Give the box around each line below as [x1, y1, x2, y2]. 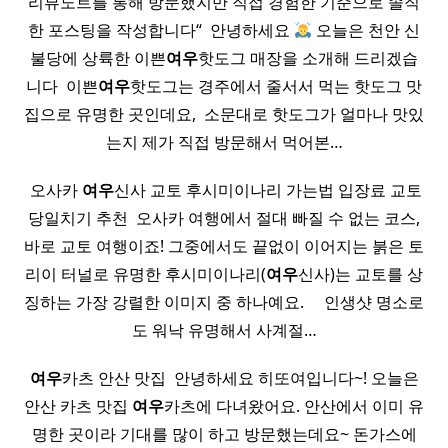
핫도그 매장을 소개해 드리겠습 [198, 47, 418, 70]
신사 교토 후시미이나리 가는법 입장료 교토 [114, 179, 422, 202]
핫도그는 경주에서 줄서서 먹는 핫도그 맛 [130, 75, 422, 98]
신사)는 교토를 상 [298, 263, 423, 286]
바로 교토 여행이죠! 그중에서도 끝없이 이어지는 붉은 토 [24, 235, 424, 258]
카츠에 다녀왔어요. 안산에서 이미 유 [164, 395, 424, 418]
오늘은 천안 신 [312, 19, 421, 42]
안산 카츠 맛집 [24, 395, 132, 418]
